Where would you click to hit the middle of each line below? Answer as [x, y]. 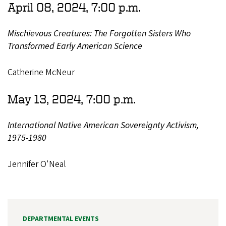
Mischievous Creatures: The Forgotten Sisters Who [99, 33]
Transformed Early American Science [79, 46]
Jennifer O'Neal [41, 164]
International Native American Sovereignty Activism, [103, 125]
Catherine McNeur [44, 72]
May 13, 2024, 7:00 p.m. [72, 99]
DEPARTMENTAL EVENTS [61, 219]
